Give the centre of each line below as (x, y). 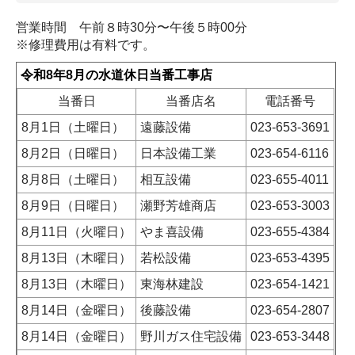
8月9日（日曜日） (73, 206)
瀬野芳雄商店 (178, 206)
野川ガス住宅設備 (191, 337)
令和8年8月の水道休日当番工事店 (116, 75)
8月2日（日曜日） (73, 154)
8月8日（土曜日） (73, 180)
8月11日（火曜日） (76, 232)
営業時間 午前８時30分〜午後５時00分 (132, 28)
